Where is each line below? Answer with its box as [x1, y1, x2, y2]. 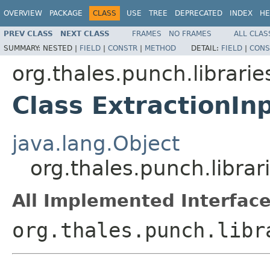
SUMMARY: [4, 43, 43, 52]
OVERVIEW [4, 9, 42, 17]
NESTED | [43, 43, 80, 52]
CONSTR [108, 43, 137, 52]
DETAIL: [191, 43, 221, 52]
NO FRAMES [169, 29, 212, 38]
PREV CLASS [4, 29, 53, 38]
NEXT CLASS [60, 29, 110, 38]
